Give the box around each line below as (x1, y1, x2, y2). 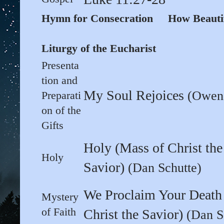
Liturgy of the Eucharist (41, 42, 156, 55)
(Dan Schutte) (128, 160, 201, 175)
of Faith (41, 205, 76, 218)
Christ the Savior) (83, 206, 186, 222)
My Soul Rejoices (83, 87, 187, 103)
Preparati (41, 89, 81, 102)
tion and (41, 74, 77, 87)
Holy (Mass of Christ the (83, 140, 222, 156)
